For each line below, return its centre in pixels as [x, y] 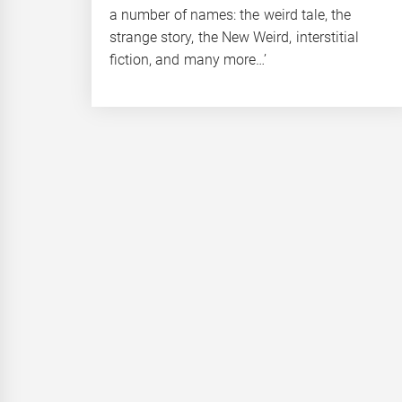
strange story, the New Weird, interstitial [234, 37]
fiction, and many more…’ [188, 59]
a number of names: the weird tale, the [231, 14]
